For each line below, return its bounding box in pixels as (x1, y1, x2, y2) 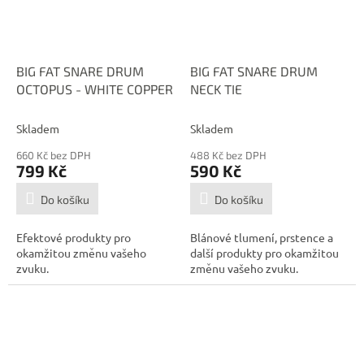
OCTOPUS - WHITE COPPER (16, 80, 173, 97)
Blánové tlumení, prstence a (190, 229, 333, 245)
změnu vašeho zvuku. (190, 260, 298, 275)
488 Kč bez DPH (190, 148, 266, 162)
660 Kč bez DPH (16, 148, 91, 162)
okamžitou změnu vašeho (16, 245, 146, 260)
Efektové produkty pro (16, 229, 131, 245)
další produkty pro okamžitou (190, 245, 339, 260)
